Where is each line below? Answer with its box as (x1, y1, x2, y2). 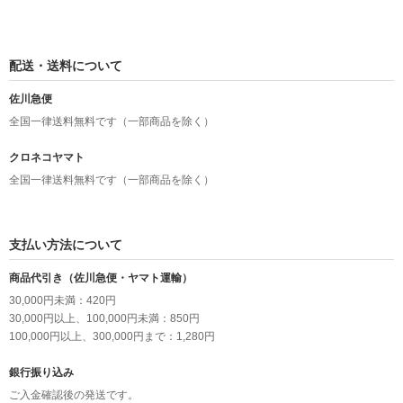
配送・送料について (9, 58, 122, 74)
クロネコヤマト (9, 151, 85, 165)
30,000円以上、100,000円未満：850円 (9, 312, 200, 326)
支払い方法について (9, 237, 122, 253)
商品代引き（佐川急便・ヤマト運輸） (9, 272, 193, 285)
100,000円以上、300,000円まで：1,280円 (9, 330, 215, 344)
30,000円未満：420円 (9, 294, 116, 308)
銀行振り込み (9, 366, 74, 380)
